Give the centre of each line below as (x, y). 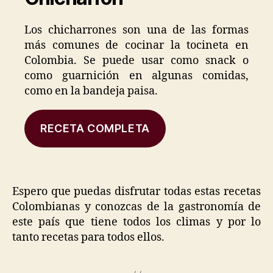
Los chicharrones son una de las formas (136, 30)
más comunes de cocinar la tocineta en (136, 45)
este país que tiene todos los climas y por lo (136, 222)
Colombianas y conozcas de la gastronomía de (136, 207)
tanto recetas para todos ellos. (88, 237)
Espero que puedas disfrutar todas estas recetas (136, 191)
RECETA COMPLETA (95, 128)
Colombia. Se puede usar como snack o (136, 61)
